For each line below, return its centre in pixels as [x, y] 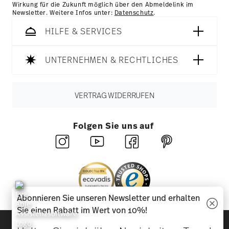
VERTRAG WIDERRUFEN [114, 95]
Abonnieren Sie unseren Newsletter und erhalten [108, 198]
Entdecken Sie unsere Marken [112, 221]
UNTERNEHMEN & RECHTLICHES [112, 60]
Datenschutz [134, 13]
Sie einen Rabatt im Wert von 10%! [82, 210]
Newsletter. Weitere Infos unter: [63, 13]
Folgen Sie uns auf [113, 126]
